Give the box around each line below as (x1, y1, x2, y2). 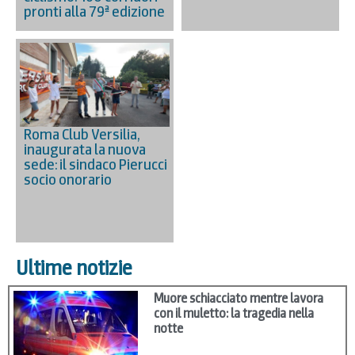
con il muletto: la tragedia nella (154, 304, 315, 322)
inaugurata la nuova (24, 139, 146, 160)
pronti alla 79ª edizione (24, 2, 165, 22)
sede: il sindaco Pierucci (24, 155, 167, 175)
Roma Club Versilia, (24, 124, 139, 145)
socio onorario (24, 170, 112, 190)
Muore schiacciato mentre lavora (154, 289, 324, 307)
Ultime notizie (16, 254, 132, 281)
